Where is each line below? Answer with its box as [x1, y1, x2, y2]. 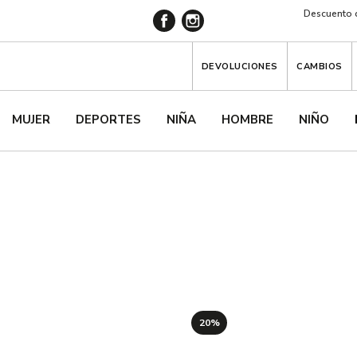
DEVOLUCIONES [201, 60, 278, 73]
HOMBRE [222, 112, 273, 127]
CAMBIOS [296, 60, 343, 73]
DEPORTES [76, 112, 141, 127]
